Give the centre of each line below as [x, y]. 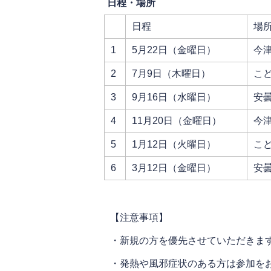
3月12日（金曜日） [174, 168]
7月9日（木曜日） [171, 73]
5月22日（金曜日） [174, 50]
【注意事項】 [139, 217]
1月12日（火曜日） [174, 144]
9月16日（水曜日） [174, 97]
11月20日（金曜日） [177, 121]
